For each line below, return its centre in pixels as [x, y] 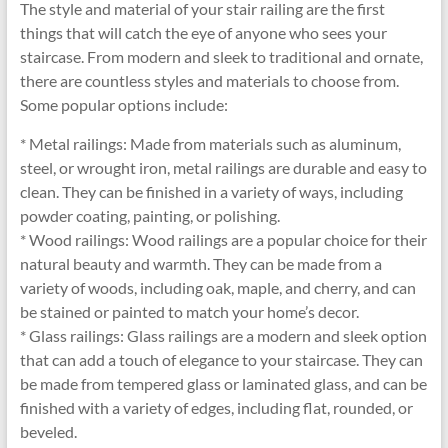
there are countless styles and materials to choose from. [209, 81]
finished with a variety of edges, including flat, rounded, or [216, 408]
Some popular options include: [123, 105]
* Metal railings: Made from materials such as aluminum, [210, 144]
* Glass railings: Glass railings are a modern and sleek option [223, 336]
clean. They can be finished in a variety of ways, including [211, 192]
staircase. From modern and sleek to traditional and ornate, [221, 57]
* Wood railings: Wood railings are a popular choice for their [223, 240]
